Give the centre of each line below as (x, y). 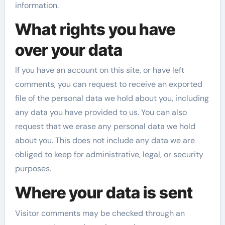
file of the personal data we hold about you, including (112, 98)
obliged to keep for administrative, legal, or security (109, 154)
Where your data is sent (104, 193)
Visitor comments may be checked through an (100, 213)
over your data (69, 50)
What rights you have (95, 29)
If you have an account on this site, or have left (99, 70)
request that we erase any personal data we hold (105, 126)
